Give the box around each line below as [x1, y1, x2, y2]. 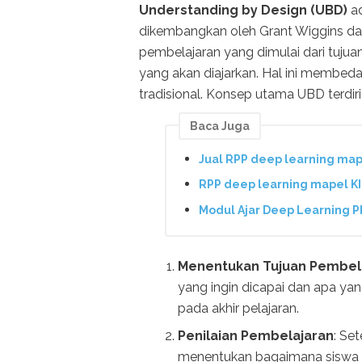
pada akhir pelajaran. [178, 300, 299, 316]
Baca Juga [190, 120, 250, 133]
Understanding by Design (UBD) [139, 2, 347, 19]
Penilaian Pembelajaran [178, 327, 334, 343]
